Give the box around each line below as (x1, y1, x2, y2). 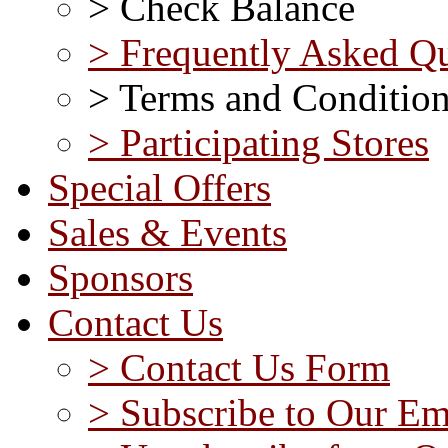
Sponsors (48, 256, 193, 299)
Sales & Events (48, 211, 287, 254)
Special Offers (48, 166, 271, 209)
